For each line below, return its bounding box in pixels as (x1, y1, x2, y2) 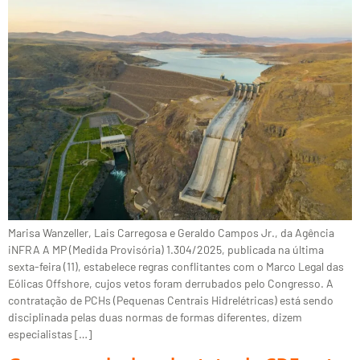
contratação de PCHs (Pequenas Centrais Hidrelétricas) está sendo (8, 293, 333, 308)
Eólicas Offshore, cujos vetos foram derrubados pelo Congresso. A (8, 276, 333, 291)
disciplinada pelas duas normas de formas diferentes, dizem (8, 310, 302, 325)
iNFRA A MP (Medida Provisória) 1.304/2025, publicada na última (8, 243, 324, 257)
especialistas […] (8, 327, 92, 342)
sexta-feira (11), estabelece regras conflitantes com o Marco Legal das (8, 260, 344, 274)
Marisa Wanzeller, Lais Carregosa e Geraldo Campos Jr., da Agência (8, 226, 334, 240)
